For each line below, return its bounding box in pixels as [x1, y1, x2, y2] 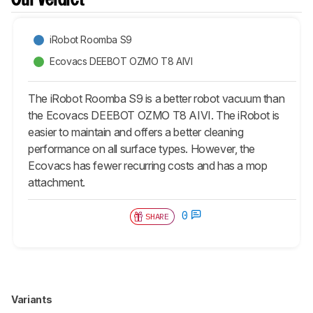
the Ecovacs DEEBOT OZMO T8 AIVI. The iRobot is [28, 108, 279, 122]
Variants [11, 293, 54, 305]
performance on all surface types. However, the [28, 141, 255, 156]
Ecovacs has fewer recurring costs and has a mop [28, 158, 268, 173]
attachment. [28, 175, 85, 189]
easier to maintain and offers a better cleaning [28, 124, 244, 139]
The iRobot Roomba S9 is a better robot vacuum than [28, 91, 285, 105]
